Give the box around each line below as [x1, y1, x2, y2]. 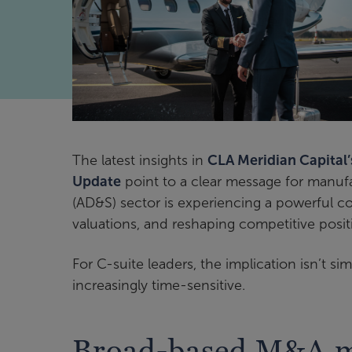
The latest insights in [72, 152, 207, 168]
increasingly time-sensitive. [72, 277, 245, 293]
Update [72, 173, 121, 189]
